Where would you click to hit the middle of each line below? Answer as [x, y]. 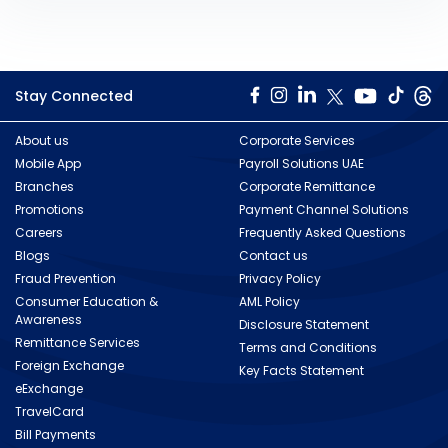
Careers [39, 232]
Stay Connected [76, 96]
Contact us [273, 255]
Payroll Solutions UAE [301, 163]
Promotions [49, 209]
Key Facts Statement [301, 370]
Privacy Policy [280, 278]
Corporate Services [297, 140]
